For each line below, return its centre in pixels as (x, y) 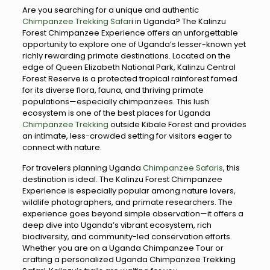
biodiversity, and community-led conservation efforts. (127, 237)
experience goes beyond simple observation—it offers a (133, 214)
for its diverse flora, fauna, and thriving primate (113, 90)
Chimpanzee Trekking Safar (77, 21)
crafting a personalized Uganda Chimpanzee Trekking (129, 259)
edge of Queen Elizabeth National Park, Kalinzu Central (129, 67)
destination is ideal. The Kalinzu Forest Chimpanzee (122, 179)
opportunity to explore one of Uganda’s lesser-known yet (134, 44)
